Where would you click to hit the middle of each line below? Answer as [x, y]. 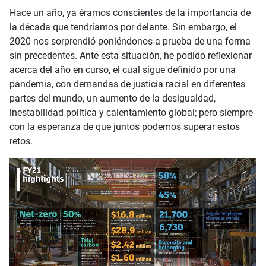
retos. [21, 141]
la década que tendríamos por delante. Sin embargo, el [123, 27]
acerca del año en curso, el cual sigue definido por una [123, 69]
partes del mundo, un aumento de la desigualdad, [113, 98]
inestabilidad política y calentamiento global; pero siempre [131, 112]
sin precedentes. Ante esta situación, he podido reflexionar [131, 55]
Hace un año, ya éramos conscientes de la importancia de [130, 12]
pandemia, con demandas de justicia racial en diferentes [127, 84]
